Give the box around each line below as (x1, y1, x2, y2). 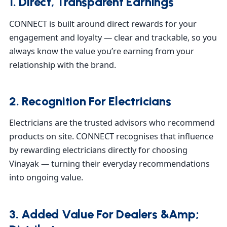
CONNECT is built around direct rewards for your (9, 18, 197, 29)
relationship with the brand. (9, 59, 116, 70)
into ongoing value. (9, 172, 83, 183)
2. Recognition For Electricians (9, 93, 171, 108)
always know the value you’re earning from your (9, 45, 194, 57)
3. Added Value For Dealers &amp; (9, 206, 199, 221)
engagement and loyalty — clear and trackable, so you (9, 31, 217, 43)
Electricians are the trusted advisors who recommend (9, 117, 215, 129)
